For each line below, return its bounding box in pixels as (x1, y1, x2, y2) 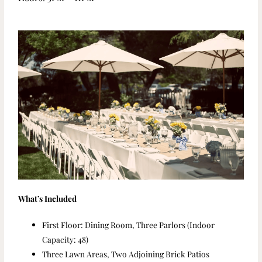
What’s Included (18, 192, 77, 204)
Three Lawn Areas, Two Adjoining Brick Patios (42, 248, 210, 259)
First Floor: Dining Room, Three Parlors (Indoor (42, 219, 215, 230)
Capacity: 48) (42, 233, 89, 244)
